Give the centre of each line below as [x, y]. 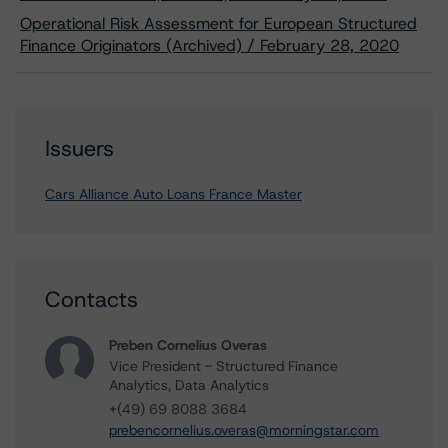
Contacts [91, 299]
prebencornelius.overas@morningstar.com [244, 430]
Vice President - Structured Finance [223, 366]
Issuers [79, 148]
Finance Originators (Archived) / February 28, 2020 [209, 45]
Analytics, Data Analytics [189, 385]
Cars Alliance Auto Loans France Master [173, 194]
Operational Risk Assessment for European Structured [218, 23]
